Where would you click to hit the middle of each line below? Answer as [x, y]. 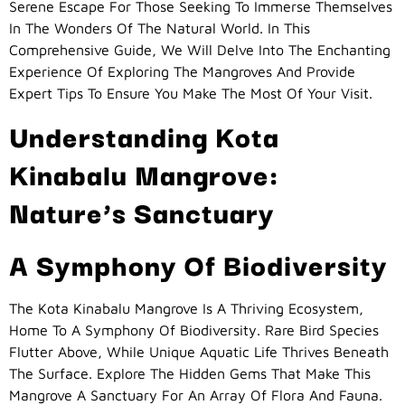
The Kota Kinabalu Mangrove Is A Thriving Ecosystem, [186, 309]
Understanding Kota [144, 136]
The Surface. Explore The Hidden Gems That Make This [190, 374]
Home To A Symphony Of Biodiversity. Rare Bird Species [194, 330]
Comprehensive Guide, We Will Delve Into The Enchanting [200, 50]
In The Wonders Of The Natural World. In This [160, 28]
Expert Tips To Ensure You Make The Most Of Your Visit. [191, 93]
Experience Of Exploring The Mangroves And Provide [182, 71]
